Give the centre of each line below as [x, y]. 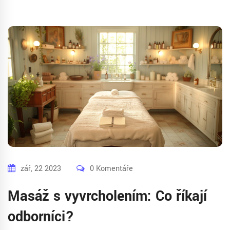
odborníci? [41, 217]
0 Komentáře [111, 169]
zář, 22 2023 [41, 169]
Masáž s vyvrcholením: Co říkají [107, 196]
